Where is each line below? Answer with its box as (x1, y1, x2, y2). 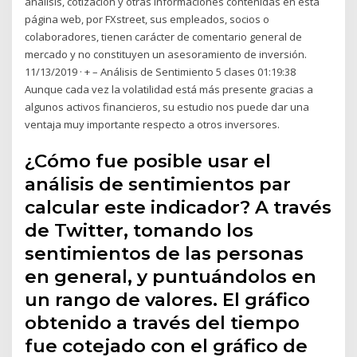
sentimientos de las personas (25, 241, 304, 265)
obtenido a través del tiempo (25, 311, 300, 334)
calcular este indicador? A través (25, 195, 332, 218)
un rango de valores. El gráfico (25, 288, 311, 311)
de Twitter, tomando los (25, 218, 254, 241)
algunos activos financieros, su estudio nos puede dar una (25, 100, 310, 115)
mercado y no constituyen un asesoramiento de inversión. (25, 47, 308, 62)
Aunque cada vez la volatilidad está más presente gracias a (25, 82, 314, 97)
